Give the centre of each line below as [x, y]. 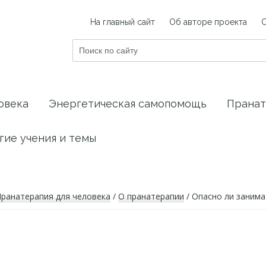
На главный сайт [123, 22]
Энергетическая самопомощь [128, 103]
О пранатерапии [151, 196]
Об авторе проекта [208, 22]
